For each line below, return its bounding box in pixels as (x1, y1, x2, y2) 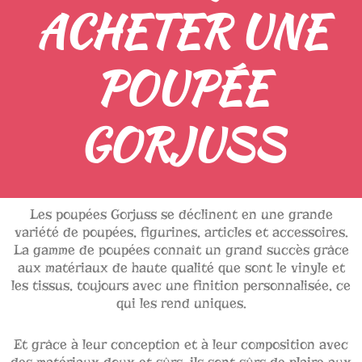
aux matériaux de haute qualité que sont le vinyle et (17, 259, 345, 277)
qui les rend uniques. (116, 295, 246, 313)
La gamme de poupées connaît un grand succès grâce (13, 242, 349, 259)
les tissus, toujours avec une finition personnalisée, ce (11, 277, 351, 295)
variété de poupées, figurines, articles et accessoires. (14, 224, 348, 242)
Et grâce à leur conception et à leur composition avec (14, 335, 348, 353)
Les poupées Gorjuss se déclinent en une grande (29, 206, 333, 224)
